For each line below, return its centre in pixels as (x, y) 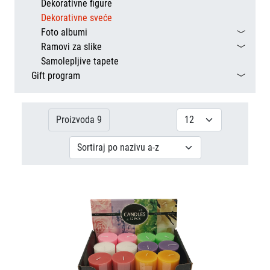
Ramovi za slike (71, 47)
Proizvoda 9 (79, 120)
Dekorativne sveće (77, 18)
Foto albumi (64, 32)
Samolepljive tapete (80, 61)
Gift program (56, 76)
